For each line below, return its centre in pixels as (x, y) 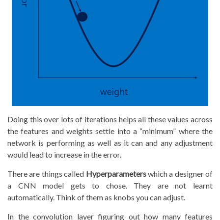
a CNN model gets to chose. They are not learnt (110, 185)
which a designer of (179, 173)
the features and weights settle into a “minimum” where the (110, 131)
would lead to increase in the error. (64, 154)
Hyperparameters (116, 173)
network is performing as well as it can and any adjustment (110, 142)
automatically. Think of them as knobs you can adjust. (96, 197)
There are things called (47, 173)
